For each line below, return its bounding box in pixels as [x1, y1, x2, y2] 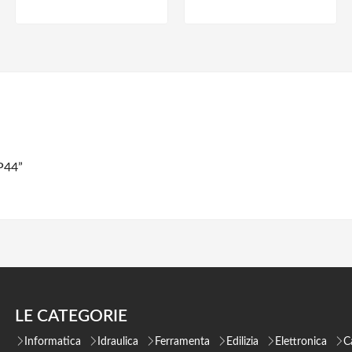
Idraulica [97, 335, 138, 347]
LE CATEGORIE [14, 307, 127, 324]
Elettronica [274, 335, 327, 347]
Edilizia [225, 335, 258, 347]
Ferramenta [154, 335, 210, 347]
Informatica [24, 335, 81, 347]
